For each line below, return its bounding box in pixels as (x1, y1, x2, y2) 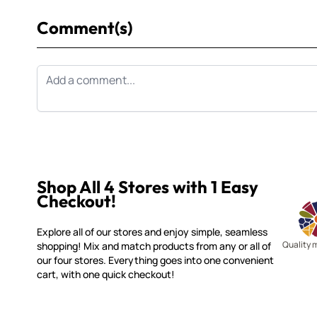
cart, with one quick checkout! (37, 267, 175, 282)
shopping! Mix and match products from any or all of (37, 239, 271, 253)
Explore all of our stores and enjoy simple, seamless (37, 225, 267, 239)
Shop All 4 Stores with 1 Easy (37, 176, 258, 198)
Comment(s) (37, 17, 132, 39)
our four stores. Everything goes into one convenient (37, 253, 274, 267)
